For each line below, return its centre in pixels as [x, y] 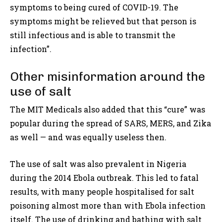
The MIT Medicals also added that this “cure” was [108, 110]
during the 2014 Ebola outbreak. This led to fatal [104, 178]
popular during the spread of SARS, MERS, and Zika [111, 123]
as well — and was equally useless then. [88, 137]
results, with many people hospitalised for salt [102, 192]
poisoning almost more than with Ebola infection [108, 206]
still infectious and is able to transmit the [93, 35]
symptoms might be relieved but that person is [103, 21]
